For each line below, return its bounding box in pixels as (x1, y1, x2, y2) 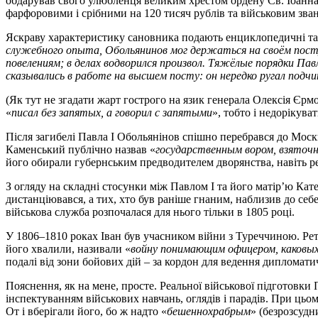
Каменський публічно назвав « (6, 143, 155, 155)
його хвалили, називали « (6, 242, 131, 255)
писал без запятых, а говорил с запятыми (11, 106, 212, 119)
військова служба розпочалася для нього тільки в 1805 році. (6, 205, 295, 218)
